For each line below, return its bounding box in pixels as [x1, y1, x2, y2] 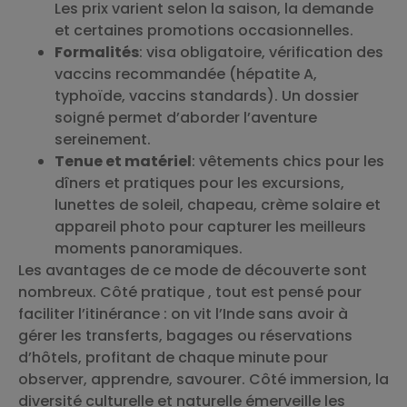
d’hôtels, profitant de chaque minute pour [18, 346, 328, 368]
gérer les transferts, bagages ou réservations [18, 324, 352, 346]
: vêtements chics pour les [192, 150, 384, 172]
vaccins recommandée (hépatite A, [55, 63, 317, 84]
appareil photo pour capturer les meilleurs [55, 215, 366, 237]
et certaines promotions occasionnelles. [55, 19, 353, 41]
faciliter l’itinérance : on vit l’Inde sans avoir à [18, 303, 348, 324]
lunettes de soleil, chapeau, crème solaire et [55, 194, 381, 215]
